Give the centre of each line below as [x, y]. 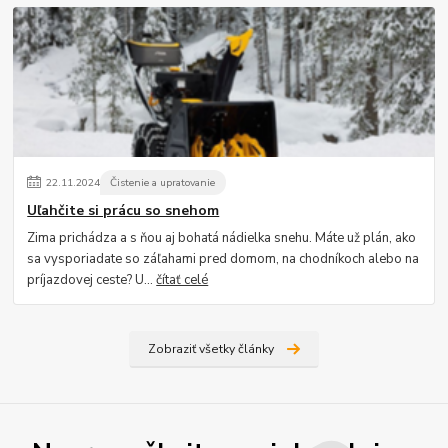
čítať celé [182, 280]
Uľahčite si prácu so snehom [123, 211]
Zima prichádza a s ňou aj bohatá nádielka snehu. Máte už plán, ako [222, 238]
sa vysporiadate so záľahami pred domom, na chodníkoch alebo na [223, 259]
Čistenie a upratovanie [163, 182]
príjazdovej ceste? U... [92, 280]
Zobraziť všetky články [210, 349]
